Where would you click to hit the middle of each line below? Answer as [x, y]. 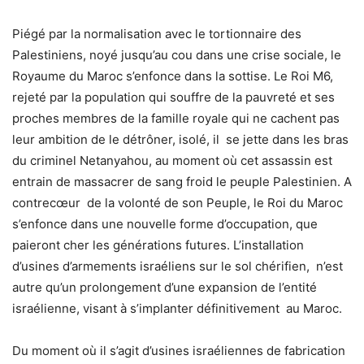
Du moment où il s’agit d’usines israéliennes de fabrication [179, 351]
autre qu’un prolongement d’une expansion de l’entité [165, 288]
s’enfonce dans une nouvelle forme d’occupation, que [165, 224]
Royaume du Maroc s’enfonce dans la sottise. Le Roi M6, [173, 76]
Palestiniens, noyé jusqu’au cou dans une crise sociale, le [177, 55]
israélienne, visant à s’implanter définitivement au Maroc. [177, 309]
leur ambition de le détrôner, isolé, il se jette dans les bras [180, 140]
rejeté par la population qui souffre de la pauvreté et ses [173, 97]
